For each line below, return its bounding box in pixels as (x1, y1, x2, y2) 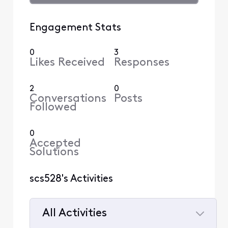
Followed (29, 101, 77, 113)
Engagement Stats (29, 22, 121, 33)
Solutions (29, 146, 79, 158)
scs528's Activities (29, 174, 113, 184)
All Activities (42, 208, 107, 220)
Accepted (29, 137, 81, 150)
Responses (114, 56, 169, 69)
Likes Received (29, 56, 105, 69)
